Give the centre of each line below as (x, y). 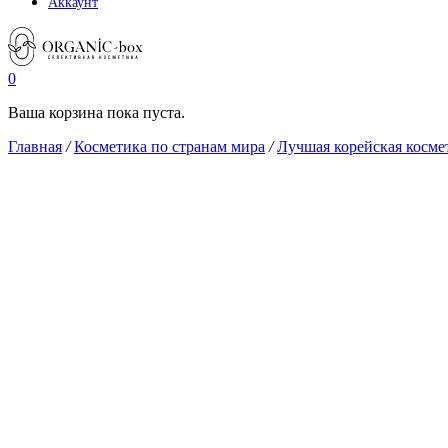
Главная (35, 146)
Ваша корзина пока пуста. (96, 112)
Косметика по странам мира (169, 146)
